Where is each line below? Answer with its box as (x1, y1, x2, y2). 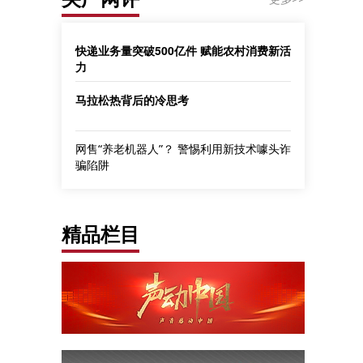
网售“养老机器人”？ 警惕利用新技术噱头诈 (75, 141, 291, 156)
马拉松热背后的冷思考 (75, 92, 189, 108)
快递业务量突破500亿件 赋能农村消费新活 (75, 42, 291, 58)
